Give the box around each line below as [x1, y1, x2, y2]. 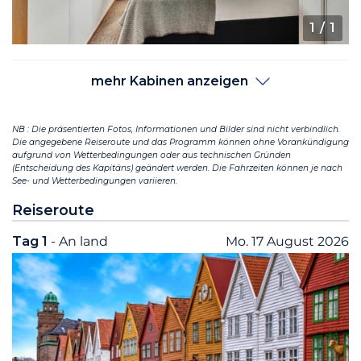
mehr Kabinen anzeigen [90, 73, 251, 89]
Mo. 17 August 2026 [226, 233, 349, 249]
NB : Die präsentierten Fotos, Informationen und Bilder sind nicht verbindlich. [12, 123, 340, 135]
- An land [51, 233, 108, 249]
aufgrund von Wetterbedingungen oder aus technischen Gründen [12, 149, 291, 160]
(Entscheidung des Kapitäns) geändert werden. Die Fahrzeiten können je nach [12, 162, 342, 173]
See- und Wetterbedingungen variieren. [12, 175, 177, 186]
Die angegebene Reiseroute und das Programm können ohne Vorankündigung [12, 136, 349, 147]
